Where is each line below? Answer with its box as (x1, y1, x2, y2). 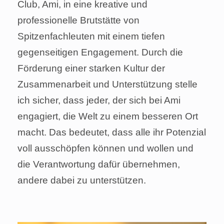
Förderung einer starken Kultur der (17, 63, 165, 74)
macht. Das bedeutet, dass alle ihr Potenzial (17, 127, 206, 138)
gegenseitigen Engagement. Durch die (17, 47, 183, 58)
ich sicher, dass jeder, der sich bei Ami (17, 95, 180, 106)
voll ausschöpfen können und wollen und (17, 143, 193, 154)
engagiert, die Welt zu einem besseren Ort (17, 111, 198, 122)
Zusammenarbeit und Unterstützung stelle (17, 79, 197, 90)
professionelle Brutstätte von (17, 15, 139, 26)
